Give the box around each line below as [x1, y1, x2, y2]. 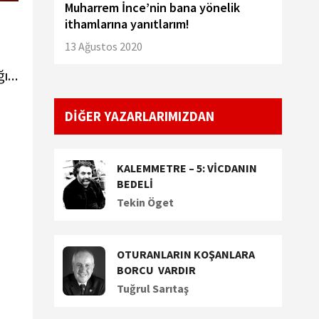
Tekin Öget [116, 195, 174, 209]
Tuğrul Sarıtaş [116, 281, 189, 296]
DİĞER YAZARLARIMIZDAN [65, 108, 214, 125]
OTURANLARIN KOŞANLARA [116, 247, 255, 261]
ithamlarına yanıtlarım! [65, 16, 189, 32]
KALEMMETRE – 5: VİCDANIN [116, 161, 257, 175]
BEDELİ [116, 177, 153, 191]
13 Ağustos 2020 [65, 39, 142, 53]
